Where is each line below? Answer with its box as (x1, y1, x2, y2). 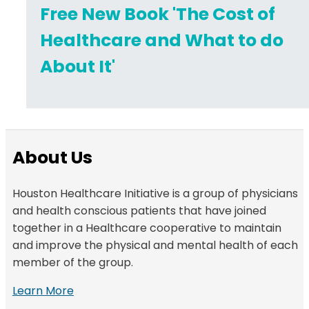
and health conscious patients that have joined (12, 203, 266, 219)
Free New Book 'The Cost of (40, 2, 275, 27)
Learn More (12, 283, 74, 299)
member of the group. (12, 255, 133, 271)
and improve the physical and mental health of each (12, 237, 298, 254)
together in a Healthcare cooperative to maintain (12, 220, 281, 237)
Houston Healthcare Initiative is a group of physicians (12, 186, 298, 202)
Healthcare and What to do (40, 28, 283, 53)
